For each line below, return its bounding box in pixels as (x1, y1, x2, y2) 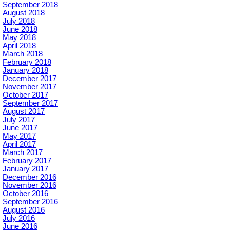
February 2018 (3, 57, 51, 66)
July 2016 (3, 214, 35, 222)
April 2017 (3, 140, 36, 148)
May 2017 (3, 131, 36, 140)
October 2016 (3, 189, 48, 198)
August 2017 (3, 107, 45, 116)
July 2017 (3, 115, 35, 124)
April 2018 (3, 41, 36, 50)
